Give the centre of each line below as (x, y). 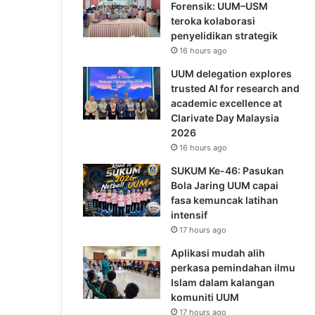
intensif (189, 214)
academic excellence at (226, 103)
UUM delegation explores (231, 73)
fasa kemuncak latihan (225, 200)
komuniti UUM (205, 297)
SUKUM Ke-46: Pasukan (227, 170)
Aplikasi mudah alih (218, 252)
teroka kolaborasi (213, 20)
